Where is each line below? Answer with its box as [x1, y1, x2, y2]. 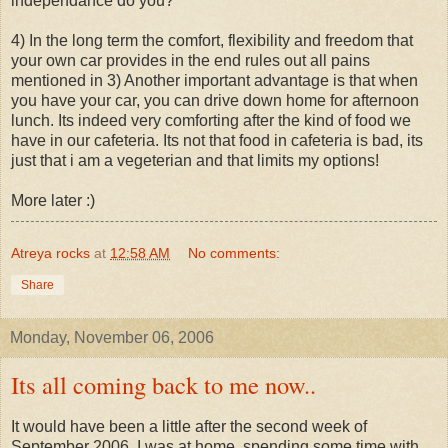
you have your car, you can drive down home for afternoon [11, 92, 419, 110]
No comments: [188, 245, 281, 262]
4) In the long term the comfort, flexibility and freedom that [11, 32, 413, 50]
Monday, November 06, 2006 [10, 329, 214, 347]
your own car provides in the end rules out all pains [11, 52, 370, 70]
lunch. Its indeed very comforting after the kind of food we [11, 112, 411, 130]
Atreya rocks [11, 245, 90, 262]
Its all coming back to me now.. [11, 368, 316, 402]
